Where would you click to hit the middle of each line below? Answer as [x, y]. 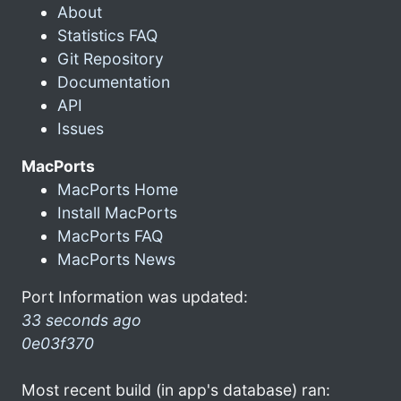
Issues [81, 128]
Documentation [114, 81]
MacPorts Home [118, 189]
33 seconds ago [81, 320]
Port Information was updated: [135, 296]
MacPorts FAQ [110, 235]
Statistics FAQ [107, 35]
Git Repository [111, 58]
